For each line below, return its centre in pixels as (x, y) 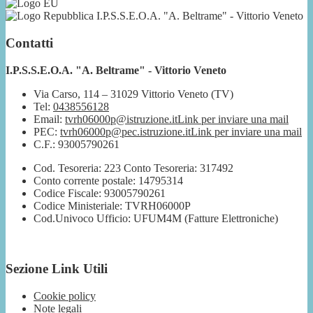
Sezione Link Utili (57, 269)
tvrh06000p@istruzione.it (121, 119)
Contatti (29, 43)
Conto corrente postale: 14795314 (108, 180)
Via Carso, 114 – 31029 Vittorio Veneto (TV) (133, 94)
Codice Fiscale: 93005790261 (100, 193)
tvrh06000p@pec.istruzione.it (125, 131)
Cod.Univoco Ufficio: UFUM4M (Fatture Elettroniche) (156, 218)
